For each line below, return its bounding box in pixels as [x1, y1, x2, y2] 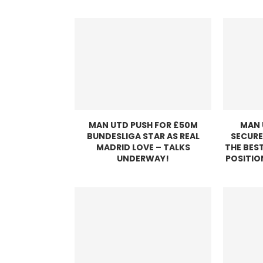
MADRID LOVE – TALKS [96, 141, 190, 154]
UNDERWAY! [117, 153, 170, 165]
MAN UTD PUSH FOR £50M [88, 119, 198, 131]
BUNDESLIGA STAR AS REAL [86, 130, 200, 143]
